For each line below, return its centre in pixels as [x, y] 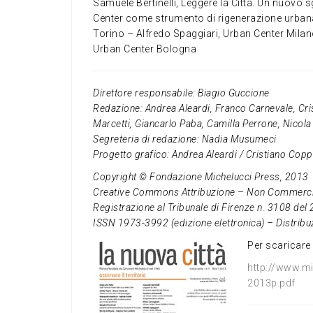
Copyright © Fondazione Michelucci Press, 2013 [201, 177]
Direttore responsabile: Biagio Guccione [181, 93]
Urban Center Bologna [145, 49]
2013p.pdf [271, 283]
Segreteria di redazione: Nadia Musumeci [185, 139]
